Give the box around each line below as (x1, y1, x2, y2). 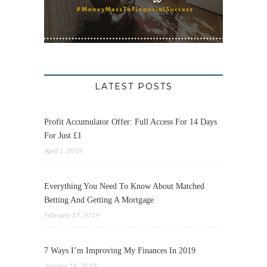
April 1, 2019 (44, 146, 83, 156)
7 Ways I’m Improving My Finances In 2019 (44, 246, 195, 256)
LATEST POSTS (94, 81, 173, 92)
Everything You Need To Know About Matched (44, 182, 204, 191)
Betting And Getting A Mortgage (44, 195, 154, 205)
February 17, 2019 (44, 210, 100, 220)
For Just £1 (44, 131, 82, 141)
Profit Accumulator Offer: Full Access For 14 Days (44, 117, 217, 127)
